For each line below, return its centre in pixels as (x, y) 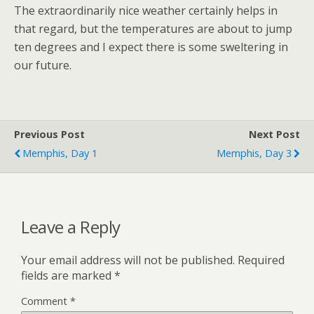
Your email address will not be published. (128, 260)
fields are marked (68, 275)
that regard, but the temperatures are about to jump (153, 29)
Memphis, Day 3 (254, 153)
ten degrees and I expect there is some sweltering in (151, 47)
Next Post (274, 134)
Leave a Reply (71, 226)
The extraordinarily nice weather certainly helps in (146, 11)
